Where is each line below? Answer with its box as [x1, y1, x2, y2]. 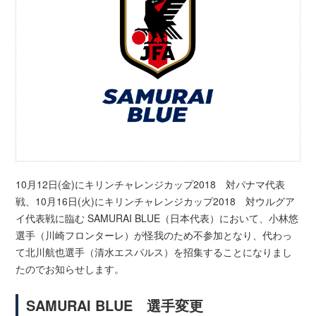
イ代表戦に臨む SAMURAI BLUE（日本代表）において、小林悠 [16, 211, 299, 226]
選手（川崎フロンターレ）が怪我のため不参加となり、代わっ [16, 228, 293, 243]
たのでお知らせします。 [16, 262, 125, 276]
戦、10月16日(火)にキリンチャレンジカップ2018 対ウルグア [16, 194, 296, 209]
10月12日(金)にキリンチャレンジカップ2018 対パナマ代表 [16, 177, 286, 192]
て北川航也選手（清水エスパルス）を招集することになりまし [16, 245, 293, 260]
